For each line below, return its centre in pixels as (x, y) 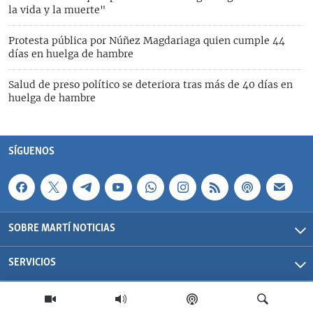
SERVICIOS (32, 263)
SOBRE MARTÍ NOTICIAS (62, 228)
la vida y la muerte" (57, 9)
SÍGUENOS (31, 152)
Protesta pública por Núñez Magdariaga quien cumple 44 (147, 40)
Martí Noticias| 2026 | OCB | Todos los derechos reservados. (172, 298)
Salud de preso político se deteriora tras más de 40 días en (151, 84)
